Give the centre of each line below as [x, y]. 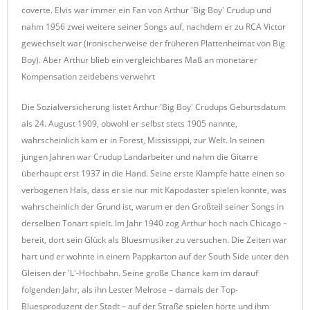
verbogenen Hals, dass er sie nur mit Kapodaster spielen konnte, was [154, 190]
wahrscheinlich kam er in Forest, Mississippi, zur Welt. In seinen [143, 140]
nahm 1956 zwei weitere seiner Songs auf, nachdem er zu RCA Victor [154, 27]
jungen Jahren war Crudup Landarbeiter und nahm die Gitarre [140, 157]
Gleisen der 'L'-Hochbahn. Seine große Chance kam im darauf [140, 273]
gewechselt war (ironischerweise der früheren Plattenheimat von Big [153, 43]
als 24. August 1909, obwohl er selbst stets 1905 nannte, [129, 124]
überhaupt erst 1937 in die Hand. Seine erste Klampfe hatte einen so [153, 173]
